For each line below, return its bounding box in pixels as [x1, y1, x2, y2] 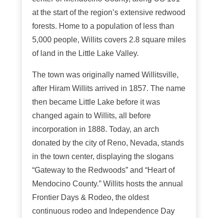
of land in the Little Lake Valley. [32, 49, 139, 57]
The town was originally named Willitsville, [32, 71, 179, 79]
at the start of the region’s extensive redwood [32, 8, 185, 17]
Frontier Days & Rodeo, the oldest [32, 193, 149, 201]
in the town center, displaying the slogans [32, 152, 174, 161]
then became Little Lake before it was [32, 98, 160, 106]
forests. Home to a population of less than [32, 22, 174, 30]
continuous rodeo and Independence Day [32, 207, 175, 215]
